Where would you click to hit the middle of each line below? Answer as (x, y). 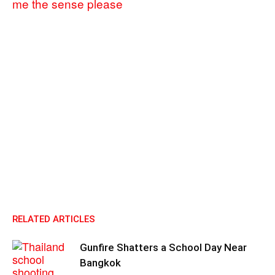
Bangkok (100, 262)
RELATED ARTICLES (54, 219)
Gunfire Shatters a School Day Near (163, 247)
